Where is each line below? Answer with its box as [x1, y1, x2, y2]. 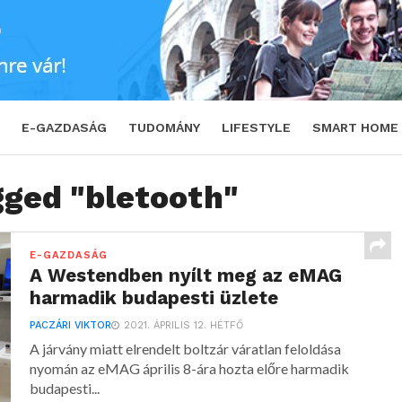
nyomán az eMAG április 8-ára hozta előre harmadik [30, 360, 350, 377]
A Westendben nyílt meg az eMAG [30, 265, 343, 286]
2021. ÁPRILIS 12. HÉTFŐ [124, 319, 244, 331]
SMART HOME [312, 120, 398, 135]
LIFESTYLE [222, 120, 291, 135]
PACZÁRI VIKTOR [30, 319, 112, 331]
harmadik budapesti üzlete [30, 287, 279, 309]
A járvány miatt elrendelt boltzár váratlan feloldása [30, 340, 342, 357]
